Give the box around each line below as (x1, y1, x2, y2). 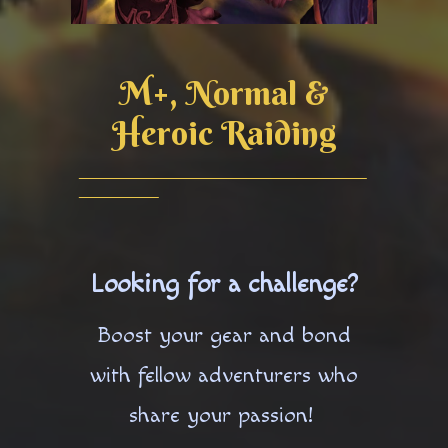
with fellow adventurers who (90, 362, 358, 390)
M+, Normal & (119, 72, 329, 115)
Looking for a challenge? (90, 268, 358, 301)
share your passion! (128, 402, 320, 430)
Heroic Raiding (111, 112, 337, 155)
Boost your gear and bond (97, 322, 351, 350)
